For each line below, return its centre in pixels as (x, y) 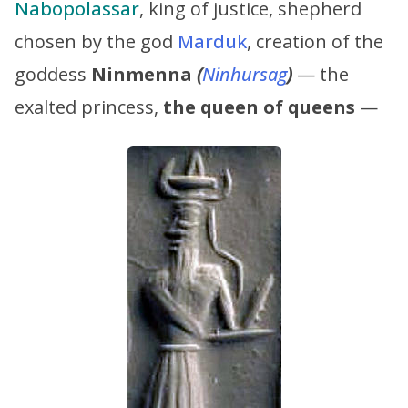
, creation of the (315, 41)
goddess (53, 74)
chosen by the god (96, 41)
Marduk (212, 41)
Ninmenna (144, 74)
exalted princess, (89, 107)
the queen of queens (259, 107)
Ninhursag (245, 74)
